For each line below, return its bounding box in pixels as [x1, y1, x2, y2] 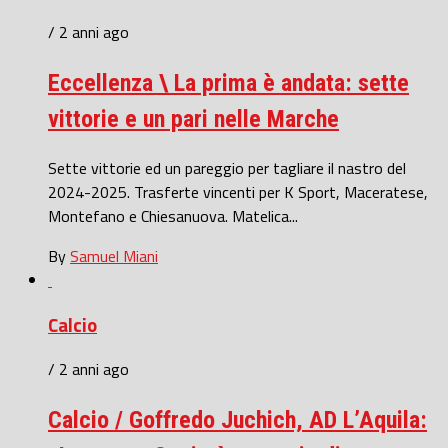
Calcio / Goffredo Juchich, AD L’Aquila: [48, 406, 427, 435]
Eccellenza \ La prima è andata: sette [48, 69, 409, 98]
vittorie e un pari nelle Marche [48, 105, 339, 134]
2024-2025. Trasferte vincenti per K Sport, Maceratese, [48, 179, 428, 204]
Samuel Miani [70, 243, 158, 268]
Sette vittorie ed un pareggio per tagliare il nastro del [48, 155, 406, 180]
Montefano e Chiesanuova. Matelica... [48, 203, 298, 228]
